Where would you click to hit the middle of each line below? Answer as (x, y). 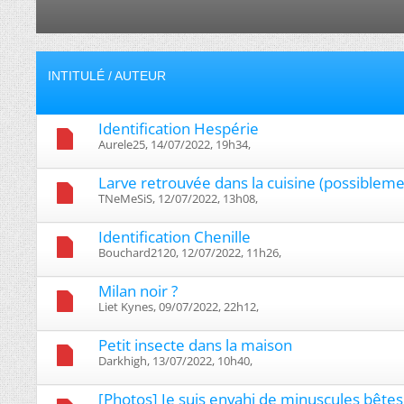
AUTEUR (140, 75)
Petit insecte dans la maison (195, 344)
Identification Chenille (174, 236)
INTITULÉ (76, 75)
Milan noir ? (138, 290)
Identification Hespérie (179, 128)
